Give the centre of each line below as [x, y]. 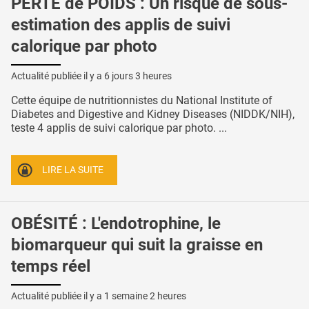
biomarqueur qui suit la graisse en [137, 245]
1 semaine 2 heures [145, 296]
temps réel [51, 267]
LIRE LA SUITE [73, 170]
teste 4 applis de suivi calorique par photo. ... [119, 128]
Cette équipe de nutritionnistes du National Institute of [142, 100]
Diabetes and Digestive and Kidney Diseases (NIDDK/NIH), [153, 114]
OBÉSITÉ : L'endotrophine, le [116, 224]
